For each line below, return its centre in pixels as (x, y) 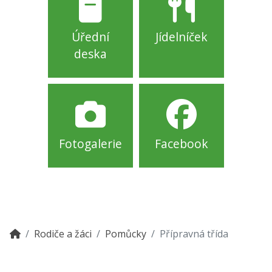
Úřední (90, 37)
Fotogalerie (90, 144)
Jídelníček (182, 37)
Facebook (182, 144)
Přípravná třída (194, 234)
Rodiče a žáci (63, 234)
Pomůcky (126, 234)
